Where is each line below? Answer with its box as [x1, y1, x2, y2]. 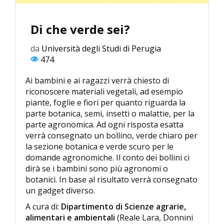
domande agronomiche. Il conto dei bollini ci [25, 152, 189, 163]
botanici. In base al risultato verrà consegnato [25, 174, 197, 185]
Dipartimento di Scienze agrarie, [61, 201, 186, 212]
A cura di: [25, 201, 61, 212]
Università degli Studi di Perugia [41, 43, 161, 54]
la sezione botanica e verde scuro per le [25, 141, 173, 152]
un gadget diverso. [25, 185, 95, 196]
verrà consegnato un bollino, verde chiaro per [25, 130, 197, 141]
